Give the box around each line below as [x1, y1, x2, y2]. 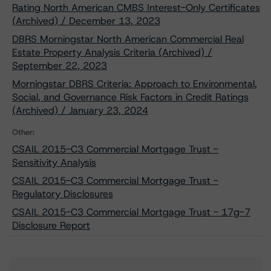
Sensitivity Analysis [12, 156, 96, 169]
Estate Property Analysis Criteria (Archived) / [12, 46, 212, 59]
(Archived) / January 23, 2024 [12, 104, 148, 117]
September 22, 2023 [12, 59, 107, 72]
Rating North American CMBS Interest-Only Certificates [12, 1, 260, 14]
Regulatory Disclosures [12, 188, 113, 200]
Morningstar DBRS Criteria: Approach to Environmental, [12, 77, 257, 90]
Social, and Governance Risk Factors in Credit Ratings [12, 91, 249, 103]
